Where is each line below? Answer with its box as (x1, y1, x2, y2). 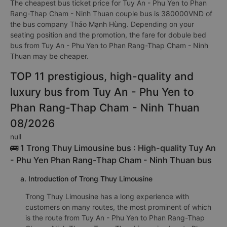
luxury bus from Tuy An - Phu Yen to (10, 86, 194, 98)
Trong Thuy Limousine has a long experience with (25, 192, 189, 201)
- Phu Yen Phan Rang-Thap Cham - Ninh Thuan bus (10, 155, 212, 165)
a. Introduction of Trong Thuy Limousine (20, 174, 153, 183)
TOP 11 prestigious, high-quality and (10, 70, 194, 83)
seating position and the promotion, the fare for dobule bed (10, 30, 206, 39)
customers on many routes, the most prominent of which (25, 203, 211, 211)
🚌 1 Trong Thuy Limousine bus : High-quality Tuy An (10, 143, 216, 153)
